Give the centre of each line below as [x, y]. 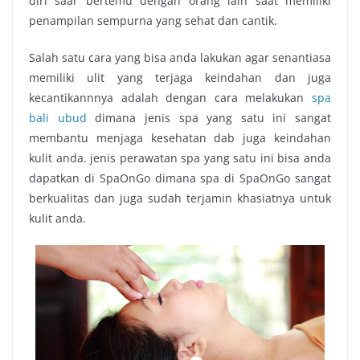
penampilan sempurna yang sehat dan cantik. [153, 20]
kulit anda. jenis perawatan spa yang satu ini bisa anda [180, 157]
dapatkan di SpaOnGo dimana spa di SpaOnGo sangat [180, 178]
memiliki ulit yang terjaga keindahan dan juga [180, 77]
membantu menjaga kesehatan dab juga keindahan [180, 137]
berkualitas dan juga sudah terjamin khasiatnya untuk [180, 198]
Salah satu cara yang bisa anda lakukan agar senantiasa [180, 57]
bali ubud [58, 117]
